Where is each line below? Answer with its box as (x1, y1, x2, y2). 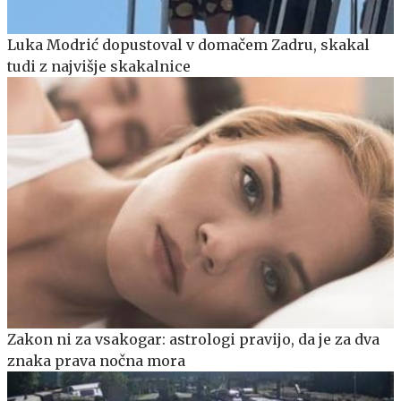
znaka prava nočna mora (7, 352, 185, 371)
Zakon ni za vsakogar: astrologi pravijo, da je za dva (7, 330, 380, 349)
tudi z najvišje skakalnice (7, 57, 191, 76)
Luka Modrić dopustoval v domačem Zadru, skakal (7, 36, 370, 55)
